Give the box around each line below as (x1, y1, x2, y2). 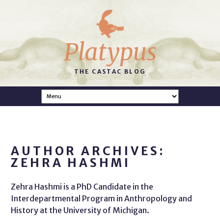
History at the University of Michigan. (11, 205, 150, 215)
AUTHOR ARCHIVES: (11, 143, 166, 159)
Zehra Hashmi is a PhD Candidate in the (11, 182, 154, 192)
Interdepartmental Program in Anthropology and (11, 193, 192, 203)
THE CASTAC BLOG (74, 67, 146, 75)
